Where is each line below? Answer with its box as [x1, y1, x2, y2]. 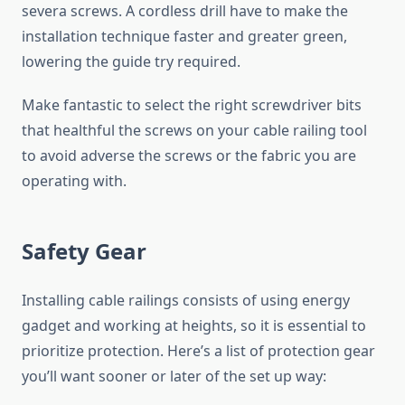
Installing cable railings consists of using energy [22, 290, 350, 311]
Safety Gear [22, 236, 146, 267]
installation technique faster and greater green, [22, 26, 347, 47]
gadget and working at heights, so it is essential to [22, 316, 366, 336]
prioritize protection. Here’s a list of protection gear [22, 341, 375, 362]
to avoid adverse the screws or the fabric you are [22, 146, 356, 166]
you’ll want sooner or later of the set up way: [22, 366, 326, 387]
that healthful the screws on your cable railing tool [22, 120, 367, 141]
